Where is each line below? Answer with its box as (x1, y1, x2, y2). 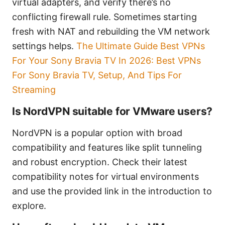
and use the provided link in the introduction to (12, 186, 212, 197)
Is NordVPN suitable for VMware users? (12, 105, 213, 118)
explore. (12, 200, 46, 211)
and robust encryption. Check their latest (12, 157, 187, 168)
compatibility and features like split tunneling (12, 142, 202, 153)
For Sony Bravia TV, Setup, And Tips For (12, 70, 182, 81)
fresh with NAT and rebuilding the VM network (12, 26, 210, 37)
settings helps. (12, 41, 76, 52)
